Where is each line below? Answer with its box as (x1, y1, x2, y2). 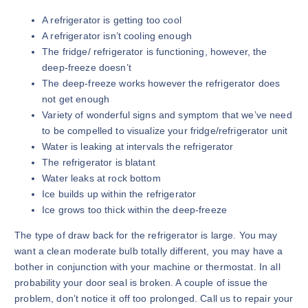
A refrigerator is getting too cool (42, 14, 181, 25)
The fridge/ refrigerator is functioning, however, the (42, 45, 267, 57)
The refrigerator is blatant (42, 156, 155, 168)
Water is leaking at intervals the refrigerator (42, 140, 234, 152)
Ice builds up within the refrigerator (42, 188, 197, 199)
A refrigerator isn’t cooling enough (42, 30, 192, 41)
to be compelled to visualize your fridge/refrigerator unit (42, 124, 288, 136)
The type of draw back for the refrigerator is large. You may (14, 229, 278, 241)
